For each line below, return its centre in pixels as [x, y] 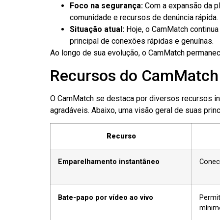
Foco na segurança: [106, 6]
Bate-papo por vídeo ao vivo [106, 198]
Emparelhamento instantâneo [109, 162]
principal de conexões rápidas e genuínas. [142, 41]
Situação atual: [97, 29]
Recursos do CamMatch [134, 75]
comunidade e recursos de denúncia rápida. [144, 18]
